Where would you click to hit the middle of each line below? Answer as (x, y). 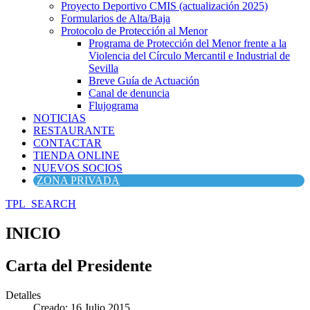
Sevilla (103, 68)
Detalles (23, 295)
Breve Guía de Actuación (144, 81)
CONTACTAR (67, 143)
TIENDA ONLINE (76, 155)
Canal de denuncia (129, 93)
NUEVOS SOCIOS (78, 168)
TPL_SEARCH (41, 204)
